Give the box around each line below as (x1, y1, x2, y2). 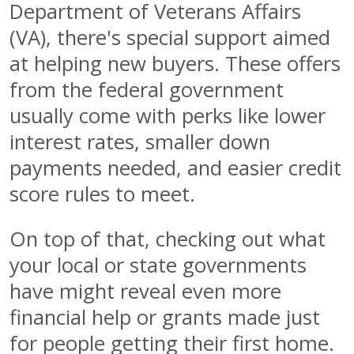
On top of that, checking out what (9, 225, 326, 254)
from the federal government (9, 76, 284, 104)
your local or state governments (9, 251, 307, 280)
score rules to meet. (9, 180, 195, 209)
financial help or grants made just (9, 303, 320, 332)
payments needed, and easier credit (9, 154, 341, 183)
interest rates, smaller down (9, 128, 270, 156)
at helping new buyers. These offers (9, 50, 341, 78)
